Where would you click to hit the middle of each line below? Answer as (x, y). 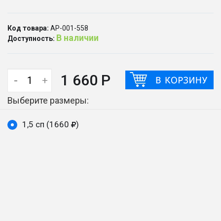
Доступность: (31, 38)
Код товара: (28, 28)
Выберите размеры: (48, 100)
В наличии (77, 38)
